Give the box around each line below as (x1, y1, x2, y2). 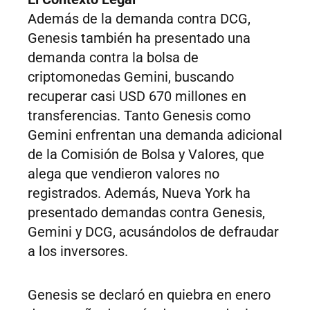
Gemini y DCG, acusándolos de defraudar (28, 224, 279, 241)
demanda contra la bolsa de (28, 49, 199, 66)
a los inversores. (28, 243, 128, 260)
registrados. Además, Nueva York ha (28, 185, 250, 202)
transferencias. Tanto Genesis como (28, 107, 250, 125)
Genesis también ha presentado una (28, 30, 250, 47)
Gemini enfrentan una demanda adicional (28, 127, 282, 144)
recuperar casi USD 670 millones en (28, 88, 246, 105)
